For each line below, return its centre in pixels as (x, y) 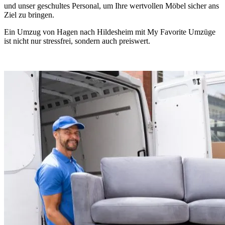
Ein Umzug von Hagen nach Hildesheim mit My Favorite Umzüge (110, 32)
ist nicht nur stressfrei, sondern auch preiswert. (77, 41)
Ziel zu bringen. (29, 15)
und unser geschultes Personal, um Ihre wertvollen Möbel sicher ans (111, 6)
